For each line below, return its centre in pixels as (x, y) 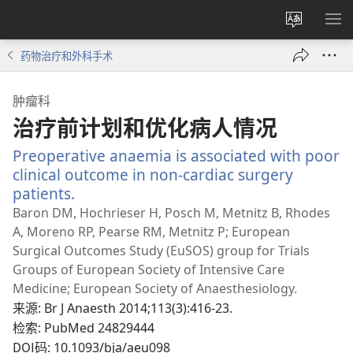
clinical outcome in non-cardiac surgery (153, 174)
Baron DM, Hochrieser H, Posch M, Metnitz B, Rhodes (171, 212)
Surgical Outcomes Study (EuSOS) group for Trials (161, 250)
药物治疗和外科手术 (67, 55)
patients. (44, 193)
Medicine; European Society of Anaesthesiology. (155, 288)
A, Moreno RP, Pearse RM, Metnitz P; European (151, 231)
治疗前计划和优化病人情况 (145, 127)
